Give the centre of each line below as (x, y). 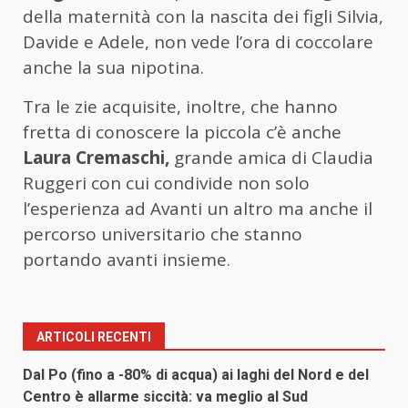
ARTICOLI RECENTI (94, 337)
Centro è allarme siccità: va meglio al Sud (165, 396)
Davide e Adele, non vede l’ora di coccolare (198, 41)
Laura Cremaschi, (96, 157)
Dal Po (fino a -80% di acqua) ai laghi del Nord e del (196, 374)
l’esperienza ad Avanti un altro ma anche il (198, 208)
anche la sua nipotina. (113, 67)
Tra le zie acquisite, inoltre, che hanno (180, 106)
